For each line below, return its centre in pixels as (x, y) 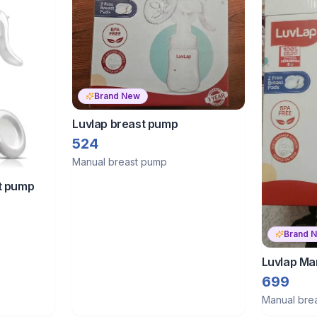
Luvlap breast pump (125, 123)
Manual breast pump (120, 161)
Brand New (117, 96)
